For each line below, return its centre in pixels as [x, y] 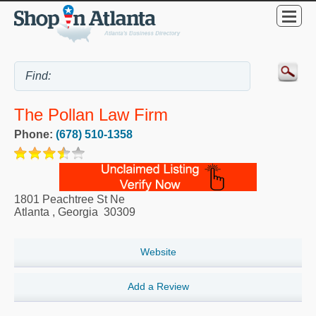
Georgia [78, 212]
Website [158, 252]
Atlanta [32, 212]
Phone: [35, 134]
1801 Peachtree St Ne [69, 199]
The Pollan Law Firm [91, 115]
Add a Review [158, 287]
